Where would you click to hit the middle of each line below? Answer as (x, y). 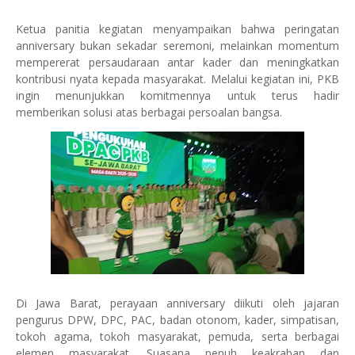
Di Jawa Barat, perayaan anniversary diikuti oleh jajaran (177, 303)
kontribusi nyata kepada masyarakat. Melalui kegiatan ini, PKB (177, 79)
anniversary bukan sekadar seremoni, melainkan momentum (177, 46)
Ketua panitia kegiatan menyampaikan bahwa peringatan (177, 29)
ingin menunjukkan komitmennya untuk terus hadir (177, 95)
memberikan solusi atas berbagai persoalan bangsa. (149, 112)
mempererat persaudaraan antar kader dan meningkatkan (177, 62)
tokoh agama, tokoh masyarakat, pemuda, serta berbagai (177, 336)
